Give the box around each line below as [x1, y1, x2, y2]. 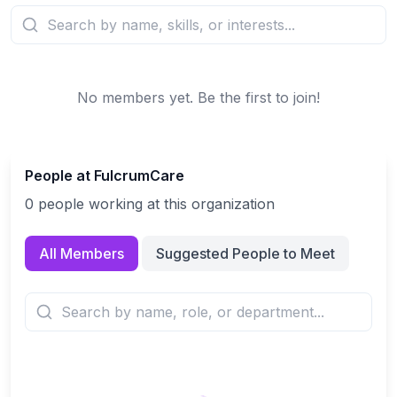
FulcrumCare [94, 167, 184, 184]
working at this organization [84, 195, 275, 213]
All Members [39, 245, 124, 262]
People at [25, 167, 94, 184]
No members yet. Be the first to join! [77, 89, 320, 106]
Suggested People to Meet [156, 245, 335, 262]
